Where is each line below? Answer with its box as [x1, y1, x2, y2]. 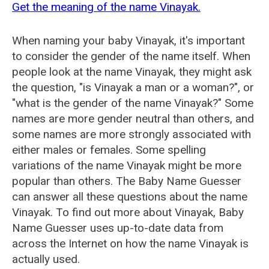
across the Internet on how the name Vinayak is [12, 237, 249, 250]
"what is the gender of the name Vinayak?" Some [12, 96, 253, 110]
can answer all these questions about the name [12, 190, 247, 204]
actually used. [12, 252, 80, 266]
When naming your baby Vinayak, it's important [12, 34, 245, 47]
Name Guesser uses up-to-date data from [12, 221, 223, 235]
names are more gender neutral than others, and [12, 112, 254, 125]
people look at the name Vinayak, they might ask [12, 65, 252, 79]
